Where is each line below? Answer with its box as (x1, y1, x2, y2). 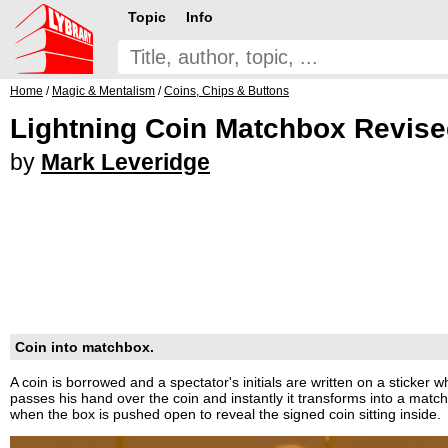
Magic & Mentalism (52, 84, 155, 98)
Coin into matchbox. (15, 338, 154, 355)
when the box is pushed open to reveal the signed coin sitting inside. (10, 405, 441, 422)
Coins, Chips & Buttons (164, 84, 289, 98)
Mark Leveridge (41, 149, 210, 175)
